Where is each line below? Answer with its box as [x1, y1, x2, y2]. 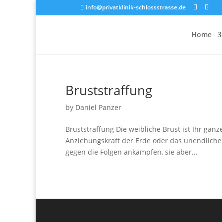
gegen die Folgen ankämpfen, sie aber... [65, 147, 198, 157]
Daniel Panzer [75, 103, 121, 112]
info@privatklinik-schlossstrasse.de [86, 3, 186, 11]
